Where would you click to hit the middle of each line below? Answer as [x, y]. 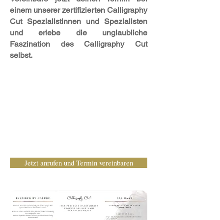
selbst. [22, 55]
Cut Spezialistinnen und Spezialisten [79, 21]
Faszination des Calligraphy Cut [79, 44]
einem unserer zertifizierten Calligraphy [79, 10]
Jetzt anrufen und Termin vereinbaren [79, 163]
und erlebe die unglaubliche [79, 33]
